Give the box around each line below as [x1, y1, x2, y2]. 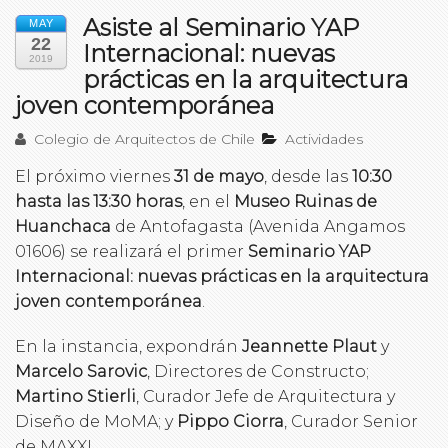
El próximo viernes [15, 166, 174, 186]
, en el [182, 191, 234, 211]
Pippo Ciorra [177, 411, 284, 431]
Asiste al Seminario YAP [83, 12, 359, 42]
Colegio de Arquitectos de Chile [30, 129, 256, 148]
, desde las [264, 166, 352, 186]
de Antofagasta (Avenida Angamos [111, 216, 405, 236]
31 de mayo [174, 166, 264, 186]
